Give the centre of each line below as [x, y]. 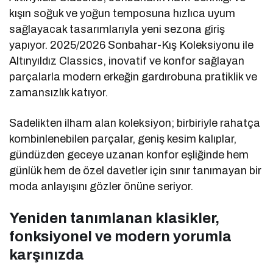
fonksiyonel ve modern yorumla [120, 237]
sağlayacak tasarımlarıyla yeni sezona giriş [117, 30]
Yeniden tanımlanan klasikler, [114, 218]
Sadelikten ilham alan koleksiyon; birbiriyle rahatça [135, 123]
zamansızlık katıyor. [59, 93]
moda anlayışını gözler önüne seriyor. [101, 187]
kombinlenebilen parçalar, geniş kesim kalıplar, [123, 139]
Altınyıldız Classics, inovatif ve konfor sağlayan [127, 61]
